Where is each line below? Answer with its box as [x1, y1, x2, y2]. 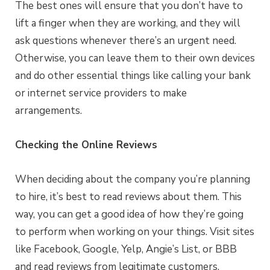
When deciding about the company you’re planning [15, 172, 250, 187]
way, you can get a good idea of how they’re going [15, 207, 243, 222]
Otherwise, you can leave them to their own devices [15, 51, 255, 66]
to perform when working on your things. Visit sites [15, 225, 254, 239]
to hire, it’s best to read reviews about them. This [15, 190, 242, 204]
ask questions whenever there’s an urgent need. [15, 34, 236, 48]
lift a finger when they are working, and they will [15, 16, 240, 31]
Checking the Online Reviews [15, 138, 157, 152]
